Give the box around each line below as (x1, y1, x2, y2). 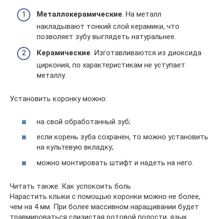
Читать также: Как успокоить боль (10, 181, 131, 191)
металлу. (37, 71, 66, 80)
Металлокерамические (37, 9, 122, 19)
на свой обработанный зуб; (37, 117, 131, 126)
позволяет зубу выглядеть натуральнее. (37, 32, 176, 41)
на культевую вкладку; (37, 143, 113, 152)
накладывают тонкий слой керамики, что (37, 22, 179, 31)
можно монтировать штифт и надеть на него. (37, 158, 194, 167)
